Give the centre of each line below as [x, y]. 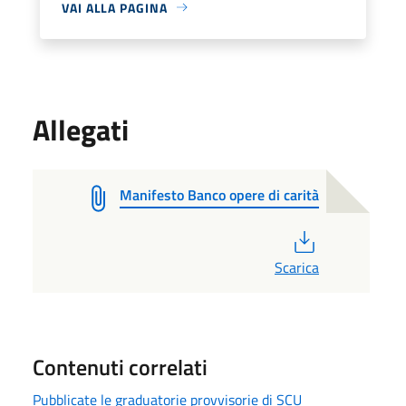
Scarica [296, 267]
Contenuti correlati [120, 367]
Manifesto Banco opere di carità [219, 194]
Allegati [81, 129]
